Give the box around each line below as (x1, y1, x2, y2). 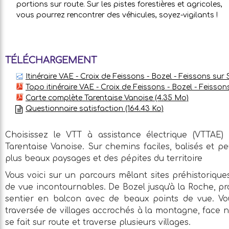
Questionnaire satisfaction (26, 104, 125, 112)
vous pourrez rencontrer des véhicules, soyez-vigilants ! (16, 11, 218, 19)
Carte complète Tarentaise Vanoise (26, 94, 155, 102)
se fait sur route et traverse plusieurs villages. (5, 217, 191, 227)
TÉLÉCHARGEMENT (5, 55, 97, 65)
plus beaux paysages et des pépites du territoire (5, 153, 202, 163)
